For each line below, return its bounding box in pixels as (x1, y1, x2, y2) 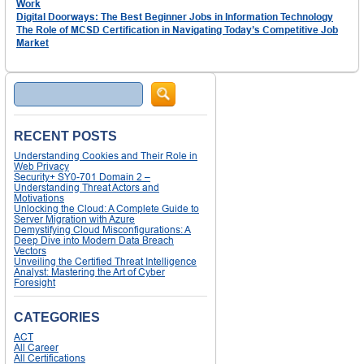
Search (14, 81, 45, 94)
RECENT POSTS (14, 129, 117, 144)
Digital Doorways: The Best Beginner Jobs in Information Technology (16, 11, 333, 24)
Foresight (14, 276, 55, 289)
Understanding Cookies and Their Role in (14, 149, 197, 162)
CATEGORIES (14, 310, 100, 325)
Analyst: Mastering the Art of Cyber (14, 266, 165, 279)
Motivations (14, 192, 64, 205)
